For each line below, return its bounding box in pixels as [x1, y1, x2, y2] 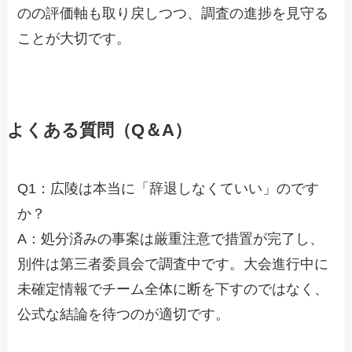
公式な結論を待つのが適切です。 [17, 306, 230, 323]
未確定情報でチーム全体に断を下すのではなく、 [17, 281, 329, 298]
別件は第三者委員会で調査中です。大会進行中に [17, 256, 329, 273]
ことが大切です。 [17, 31, 131, 47]
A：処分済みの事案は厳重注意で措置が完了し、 [17, 231, 324, 247]
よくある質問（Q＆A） [6, 121, 192, 141]
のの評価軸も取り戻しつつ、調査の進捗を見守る [17, 5, 329, 22]
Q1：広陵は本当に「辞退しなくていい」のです [17, 181, 320, 197]
